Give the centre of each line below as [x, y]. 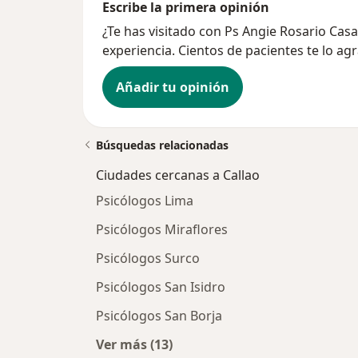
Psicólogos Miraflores [162, 229]
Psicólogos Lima [145, 200]
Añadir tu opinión [173, 87]
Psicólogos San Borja [159, 315]
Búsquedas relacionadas [162, 145]
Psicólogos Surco [148, 258]
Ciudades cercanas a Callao [178, 175]
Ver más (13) [134, 344]
